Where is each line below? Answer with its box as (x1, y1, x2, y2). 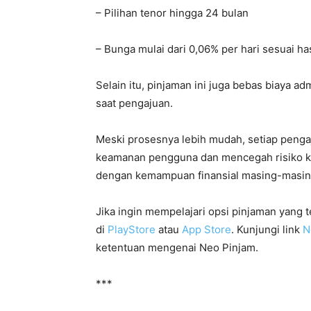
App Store (182, 223, 231, 237)
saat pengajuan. (96, 96, 173, 110)
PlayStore (108, 223, 155, 237)
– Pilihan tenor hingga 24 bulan (96, 6, 249, 20)
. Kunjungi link (231, 223, 303, 237)
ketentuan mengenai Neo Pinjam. (96, 241, 258, 255)
